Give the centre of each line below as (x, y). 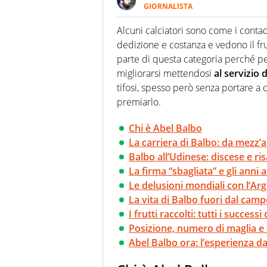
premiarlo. (139, 102)
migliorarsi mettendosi (165, 74)
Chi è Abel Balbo (165, 128)
